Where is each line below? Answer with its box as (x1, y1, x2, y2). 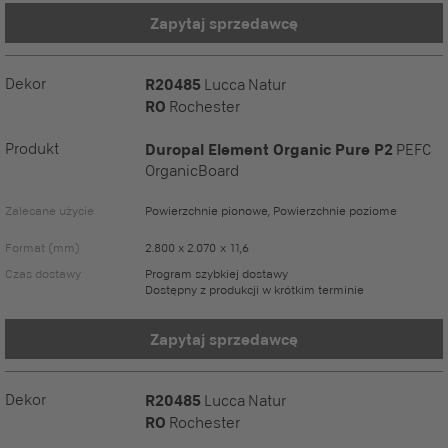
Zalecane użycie (5, 203, 94, 218)
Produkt (5, 139, 59, 158)
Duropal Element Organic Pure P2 (145, 140, 393, 158)
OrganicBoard (145, 161, 239, 180)
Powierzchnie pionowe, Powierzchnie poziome (145, 203, 397, 218)
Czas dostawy (5, 266, 81, 281)
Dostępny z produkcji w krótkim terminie (145, 282, 364, 297)
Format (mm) (5, 240, 80, 255)
